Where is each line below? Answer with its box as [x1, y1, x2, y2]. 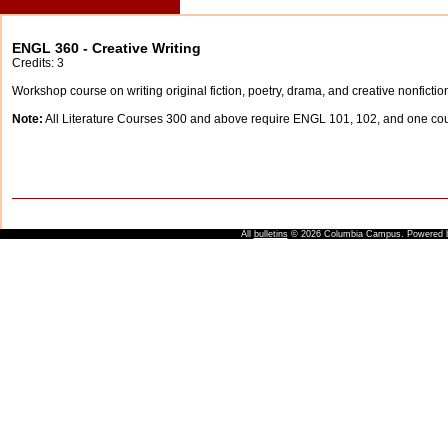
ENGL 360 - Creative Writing [12, 40, 201, 57]
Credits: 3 [12, 56, 64, 71]
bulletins [253, 229, 288, 239]
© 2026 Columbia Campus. [287, 229, 404, 239]
